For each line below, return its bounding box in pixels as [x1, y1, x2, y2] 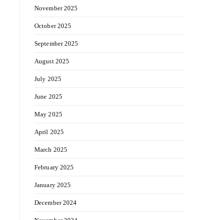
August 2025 [34, 57, 70, 65]
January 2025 [34, 181, 71, 189]
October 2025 [34, 22, 72, 29]
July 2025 [34, 75, 61, 82]
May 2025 [34, 110, 62, 118]
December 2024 [34, 199, 77, 206]
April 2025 [34, 128, 64, 136]
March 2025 [34, 146, 67, 153]
